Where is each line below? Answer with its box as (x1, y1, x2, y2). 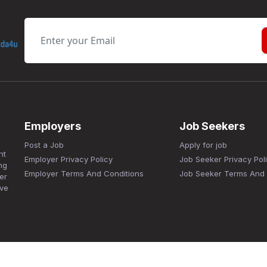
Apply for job (179, 139, 227, 150)
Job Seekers (179, 119, 245, 132)
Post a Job (24, 139, 64, 150)
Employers (24, 119, 82, 132)
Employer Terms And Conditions (24, 168, 144, 178)
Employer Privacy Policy (24, 154, 113, 164)
